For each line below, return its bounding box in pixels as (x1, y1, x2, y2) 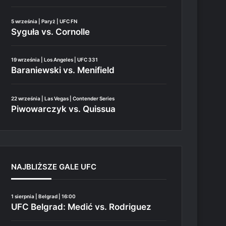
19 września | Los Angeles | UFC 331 (11, 56, 98, 63)
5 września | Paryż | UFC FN (11, 18, 78, 24)
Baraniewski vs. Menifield (11, 65, 115, 75)
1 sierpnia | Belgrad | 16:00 (11, 193, 76, 199)
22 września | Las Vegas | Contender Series (11, 95, 115, 101)
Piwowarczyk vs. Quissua (11, 103, 116, 114)
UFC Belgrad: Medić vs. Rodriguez (11, 201, 152, 212)
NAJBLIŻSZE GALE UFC (11, 161, 97, 172)
